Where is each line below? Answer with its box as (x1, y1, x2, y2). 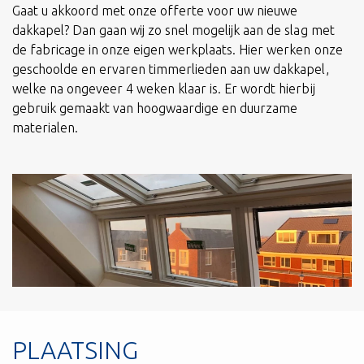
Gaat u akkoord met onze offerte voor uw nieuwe (12, 2, 298, 18)
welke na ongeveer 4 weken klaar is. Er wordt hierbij (12, 80, 315, 96)
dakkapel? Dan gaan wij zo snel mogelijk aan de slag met (12, 22, 335, 37)
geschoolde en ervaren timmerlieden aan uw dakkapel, (12, 61, 329, 76)
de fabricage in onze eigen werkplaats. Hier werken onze (12, 41, 343, 57)
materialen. (12, 119, 79, 135)
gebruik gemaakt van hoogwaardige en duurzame (12, 100, 298, 115)
